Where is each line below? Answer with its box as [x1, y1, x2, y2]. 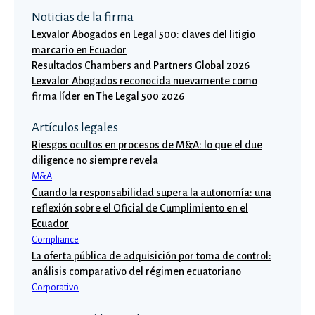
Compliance [32, 234, 79, 245]
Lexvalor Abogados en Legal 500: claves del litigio [32, 29, 255, 40]
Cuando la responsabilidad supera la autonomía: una [32, 187, 271, 198]
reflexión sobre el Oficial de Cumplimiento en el [32, 202, 248, 214]
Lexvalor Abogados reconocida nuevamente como [32, 75, 257, 86]
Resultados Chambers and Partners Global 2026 [32, 60, 250, 71]
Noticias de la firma [32, 11, 134, 24]
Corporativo [32, 282, 79, 292]
